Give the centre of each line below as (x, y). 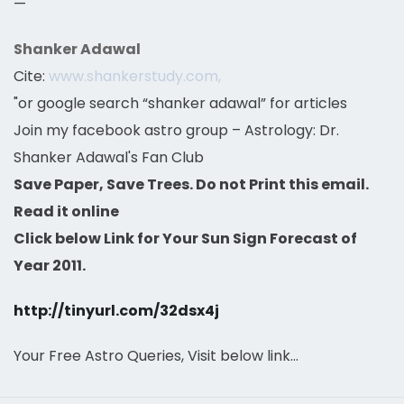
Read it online (66, 211)
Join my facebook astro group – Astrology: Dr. (176, 130)
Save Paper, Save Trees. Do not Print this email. (191, 184)
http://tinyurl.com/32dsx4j (116, 311)
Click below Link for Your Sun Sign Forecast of (185, 239)
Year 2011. (50, 266)
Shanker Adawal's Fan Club (109, 157)
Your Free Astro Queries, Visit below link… (156, 356)
